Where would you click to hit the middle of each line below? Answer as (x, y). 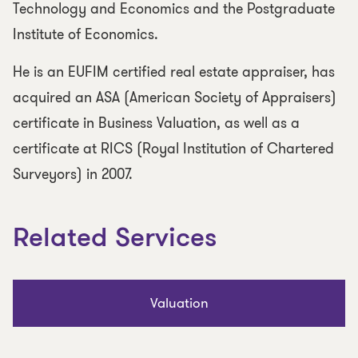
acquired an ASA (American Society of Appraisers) (175, 97)
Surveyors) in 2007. (73, 174)
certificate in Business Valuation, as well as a (156, 123)
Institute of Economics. (86, 34)
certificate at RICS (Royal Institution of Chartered (173, 149)
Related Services (115, 239)
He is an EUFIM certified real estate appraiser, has (174, 72)
